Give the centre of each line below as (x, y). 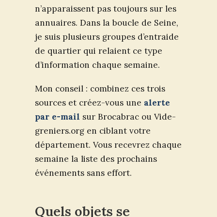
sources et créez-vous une (89, 103)
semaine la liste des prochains (96, 159)
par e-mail (57, 117)
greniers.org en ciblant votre (93, 131)
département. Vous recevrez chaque (108, 145)
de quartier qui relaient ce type (99, 51)
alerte (157, 103)
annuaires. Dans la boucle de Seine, (107, 23)
